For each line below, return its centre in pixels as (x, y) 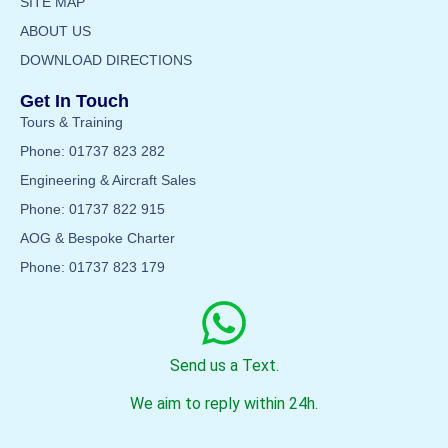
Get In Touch (74, 101)
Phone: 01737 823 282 (92, 151)
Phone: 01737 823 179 (92, 267)
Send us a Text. (224, 366)
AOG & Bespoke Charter (97, 238)
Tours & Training (71, 122)
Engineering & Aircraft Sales (108, 180)
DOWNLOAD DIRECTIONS (106, 60)
